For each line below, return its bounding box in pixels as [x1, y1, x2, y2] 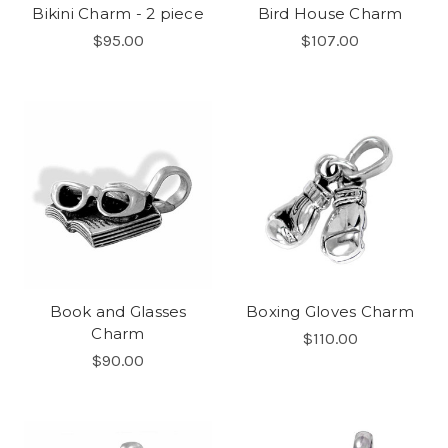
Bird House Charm [257, 3, 403, 23]
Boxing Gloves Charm [246, 301, 414, 321]
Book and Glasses [49, 301, 187, 321]
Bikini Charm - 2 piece [32, 3, 204, 23]
